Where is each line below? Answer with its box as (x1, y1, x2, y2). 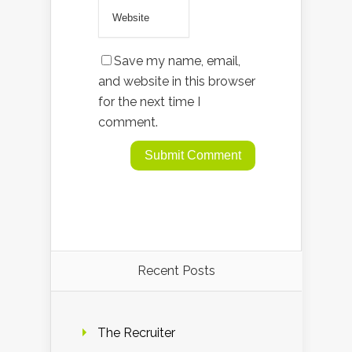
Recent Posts (137, 262, 215, 278)
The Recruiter (97, 324, 175, 340)
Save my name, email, (114, 53, 240, 68)
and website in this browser (98, 73, 255, 89)
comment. (98, 114, 158, 130)
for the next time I (98, 93, 200, 109)
